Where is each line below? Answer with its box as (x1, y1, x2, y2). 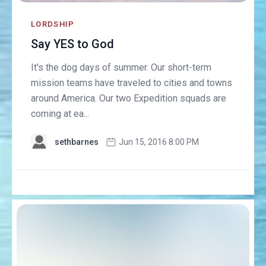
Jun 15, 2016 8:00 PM (119, 137, 199, 147)
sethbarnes (55, 137, 99, 147)
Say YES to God (31, 37, 115, 52)
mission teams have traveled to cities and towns (31, 77, 233, 89)
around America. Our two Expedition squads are (31, 93, 227, 104)
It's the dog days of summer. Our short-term (31, 62, 212, 74)
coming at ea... (31, 108, 90, 120)
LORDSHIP (31, 20, 75, 29)
